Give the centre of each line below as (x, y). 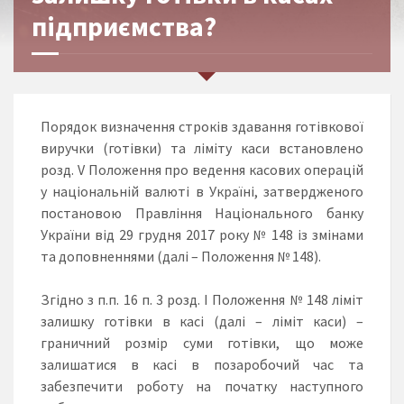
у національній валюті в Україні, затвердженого (202, 191)
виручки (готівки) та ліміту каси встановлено (202, 147)
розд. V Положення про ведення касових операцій (202, 169)
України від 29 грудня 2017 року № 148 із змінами (202, 234)
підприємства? (124, 26)
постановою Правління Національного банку (202, 212)
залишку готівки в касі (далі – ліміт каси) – (202, 321)
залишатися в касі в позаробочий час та (202, 364)
